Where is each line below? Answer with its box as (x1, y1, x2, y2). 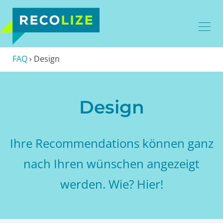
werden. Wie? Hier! (60, 175, 163, 192)
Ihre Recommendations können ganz (9, 134, 214, 151)
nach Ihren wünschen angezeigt (23, 155, 200, 172)
